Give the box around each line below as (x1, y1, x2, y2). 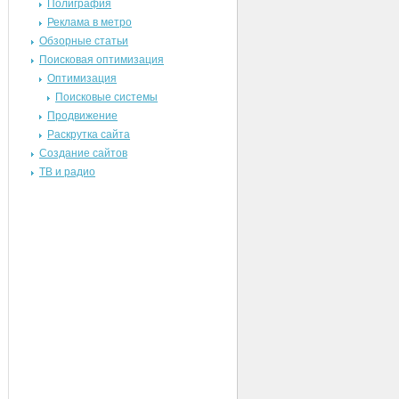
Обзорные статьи (39, 35, 128, 47)
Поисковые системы (55, 91, 158, 103)
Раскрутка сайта (47, 128, 130, 141)
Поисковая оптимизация (39, 53, 164, 66)
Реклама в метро (47, 16, 132, 28)
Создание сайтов (39, 147, 127, 159)
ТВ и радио (39, 166, 95, 178)
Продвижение (47, 110, 118, 122)
